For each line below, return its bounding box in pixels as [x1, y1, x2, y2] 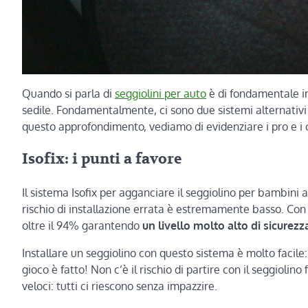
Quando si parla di [22, 86, 115, 100]
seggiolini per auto [115, 86, 206, 100]
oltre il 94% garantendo [22, 219, 142, 233]
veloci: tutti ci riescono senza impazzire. [22, 279, 217, 294]
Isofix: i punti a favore [22, 150, 181, 169]
